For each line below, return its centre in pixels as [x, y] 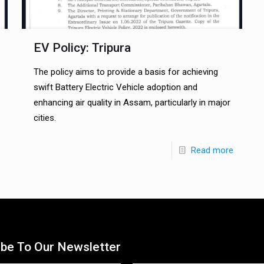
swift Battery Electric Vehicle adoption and [115, 88]
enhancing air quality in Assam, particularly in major [132, 103]
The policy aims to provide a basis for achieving [126, 72]
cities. [44, 118]
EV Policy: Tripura [82, 48]
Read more [212, 151]
